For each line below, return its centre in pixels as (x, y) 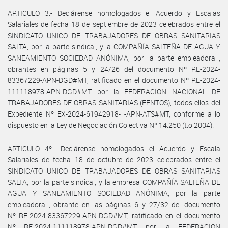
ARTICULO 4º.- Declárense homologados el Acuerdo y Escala (114, 148)
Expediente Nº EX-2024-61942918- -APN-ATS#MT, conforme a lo (114, 113)
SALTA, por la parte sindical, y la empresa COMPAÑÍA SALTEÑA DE (114, 182)
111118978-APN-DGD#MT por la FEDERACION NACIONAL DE (114, 91)
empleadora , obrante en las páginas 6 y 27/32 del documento (114, 204)
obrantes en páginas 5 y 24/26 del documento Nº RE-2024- (114, 69)
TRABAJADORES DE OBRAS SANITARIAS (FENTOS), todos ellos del (114, 102)
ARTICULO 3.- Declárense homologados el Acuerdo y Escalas (114, 13)
